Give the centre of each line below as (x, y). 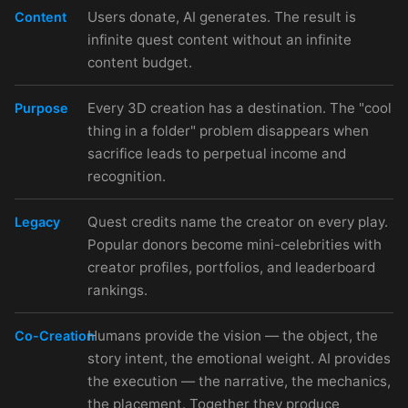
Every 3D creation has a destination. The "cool (240, 107)
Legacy (37, 221)
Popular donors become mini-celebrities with (235, 244)
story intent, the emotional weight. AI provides (239, 358)
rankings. (117, 290)
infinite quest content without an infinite (219, 39)
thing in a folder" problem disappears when (228, 130)
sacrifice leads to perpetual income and (217, 153)
